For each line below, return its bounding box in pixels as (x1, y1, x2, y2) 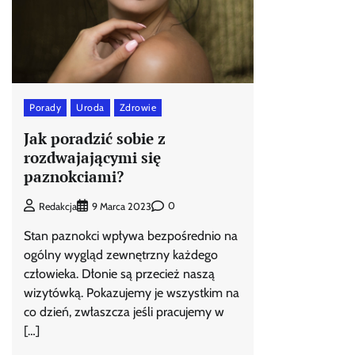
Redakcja (39, 200, 77, 212)
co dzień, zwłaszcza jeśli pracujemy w (24, 303, 224, 319)
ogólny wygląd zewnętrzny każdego (24, 246, 218, 262)
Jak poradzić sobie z (24, 128, 166, 148)
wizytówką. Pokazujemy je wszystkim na (24, 284, 239, 300)
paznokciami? (24, 166, 124, 186)
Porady (29, 101, 61, 114)
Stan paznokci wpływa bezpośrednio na (24, 227, 238, 243)
